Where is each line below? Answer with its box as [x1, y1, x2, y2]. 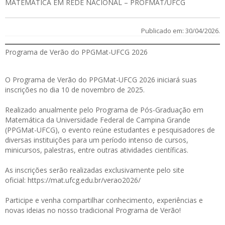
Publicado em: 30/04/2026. [141, 26, 220, 36]
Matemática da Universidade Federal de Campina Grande [5, 115, 190, 125]
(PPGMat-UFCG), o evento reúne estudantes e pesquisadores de [5, 125, 215, 135]
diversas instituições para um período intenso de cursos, [5, 135, 188, 145]
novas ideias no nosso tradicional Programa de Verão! [5, 205, 181, 215]
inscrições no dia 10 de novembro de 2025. [5, 85, 145, 95]
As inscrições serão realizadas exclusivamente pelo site [5, 165, 184, 175]
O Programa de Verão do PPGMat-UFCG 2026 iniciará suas [5, 75, 197, 85]
